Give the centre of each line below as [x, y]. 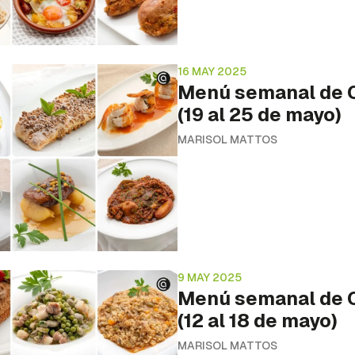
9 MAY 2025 [210, 277]
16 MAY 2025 [212, 71]
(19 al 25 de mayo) [260, 114]
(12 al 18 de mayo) [258, 320]
